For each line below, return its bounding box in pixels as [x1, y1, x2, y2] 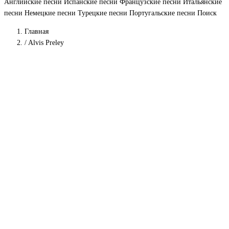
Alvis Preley [28, 39, 64, 47]
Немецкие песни [25, 9, 78, 17]
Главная [25, 28, 49, 35]
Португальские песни [129, 9, 197, 17]
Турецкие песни [78, 9, 129, 17]
